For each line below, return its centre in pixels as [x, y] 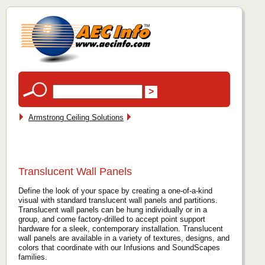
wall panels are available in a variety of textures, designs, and [124, 238]
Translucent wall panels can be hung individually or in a [113, 209]
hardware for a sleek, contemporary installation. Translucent [121, 228]
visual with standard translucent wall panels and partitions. [118, 200]
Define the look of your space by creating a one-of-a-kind [115, 190]
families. [33, 257]
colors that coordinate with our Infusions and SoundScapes [119, 247]
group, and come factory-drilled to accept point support [112, 219]
